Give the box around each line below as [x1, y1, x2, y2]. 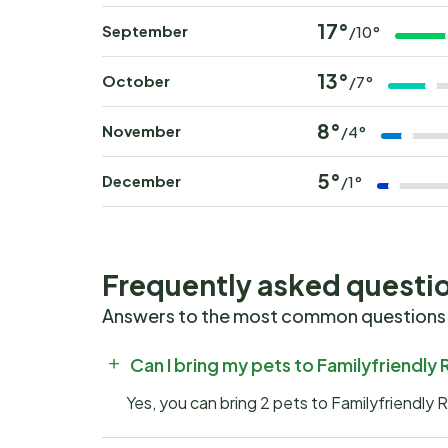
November [102, 121, 181, 141]
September [102, 21, 188, 41]
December [102, 171, 181, 191]
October [102, 71, 170, 91]
